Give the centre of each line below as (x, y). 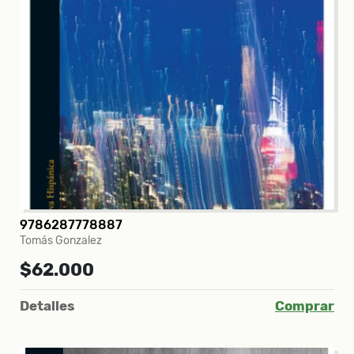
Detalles (47, 305)
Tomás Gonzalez (61, 240)
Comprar (305, 305)
